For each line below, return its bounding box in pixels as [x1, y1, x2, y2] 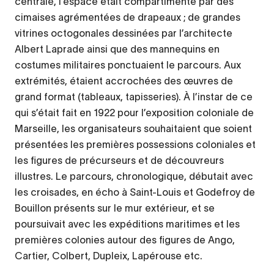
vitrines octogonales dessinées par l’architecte [15, 27, 232, 39]
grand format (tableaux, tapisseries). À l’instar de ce [15, 91, 253, 102]
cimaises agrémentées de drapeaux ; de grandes [15, 11, 240, 23]
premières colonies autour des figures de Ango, [15, 234, 235, 245]
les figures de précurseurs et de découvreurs [15, 154, 224, 166]
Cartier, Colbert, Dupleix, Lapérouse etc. [15, 250, 202, 261]
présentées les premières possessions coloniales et [15, 138, 256, 150]
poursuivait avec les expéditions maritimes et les [15, 218, 240, 229]
